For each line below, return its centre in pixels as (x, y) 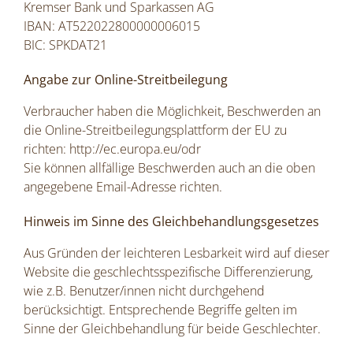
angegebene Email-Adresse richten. (123, 187)
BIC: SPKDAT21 (65, 45)
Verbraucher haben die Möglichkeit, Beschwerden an (172, 111)
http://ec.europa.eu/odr (135, 149)
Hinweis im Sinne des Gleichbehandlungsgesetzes (171, 222)
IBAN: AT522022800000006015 (112, 26)
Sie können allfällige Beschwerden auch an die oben (169, 168)
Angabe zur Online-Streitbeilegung (126, 80)
